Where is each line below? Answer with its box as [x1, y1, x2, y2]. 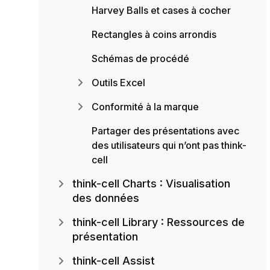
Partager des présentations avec [92, 125, 239, 137]
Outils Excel [92, 77, 145, 89]
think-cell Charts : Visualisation [72, 177, 230, 190]
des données [72, 192, 139, 205]
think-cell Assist [72, 254, 155, 268]
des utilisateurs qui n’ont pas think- [92, 139, 246, 152]
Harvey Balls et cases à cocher [92, 4, 231, 17]
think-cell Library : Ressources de [72, 216, 245, 229]
